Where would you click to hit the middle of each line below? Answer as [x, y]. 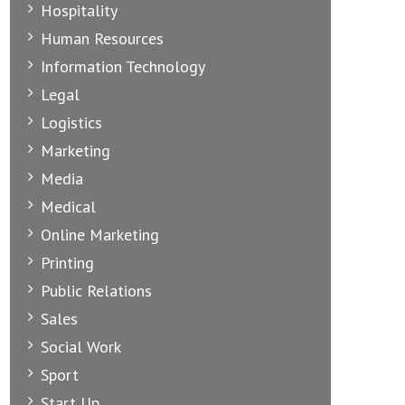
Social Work [81, 346]
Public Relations [96, 290]
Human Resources [102, 38]
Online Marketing [100, 234]
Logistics [71, 122]
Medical [68, 206]
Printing [67, 262]
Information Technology [123, 66]
